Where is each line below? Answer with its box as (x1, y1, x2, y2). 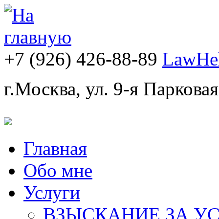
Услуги (23, 182, 80, 203)
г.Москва (4, 78, 76, 99)
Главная (23, 138, 87, 159)
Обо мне (23, 160, 92, 181)
